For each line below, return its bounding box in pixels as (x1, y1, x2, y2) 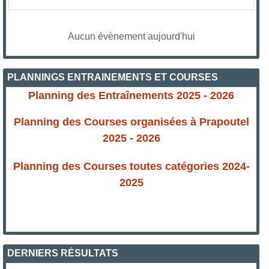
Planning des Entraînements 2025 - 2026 (28, 89, 235, 101)
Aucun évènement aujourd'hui (67, 31, 195, 41)
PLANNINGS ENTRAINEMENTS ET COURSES (7, 71, 219, 82)
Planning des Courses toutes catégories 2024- (13, 160, 250, 172)
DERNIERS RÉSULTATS (7, 247, 119, 258)
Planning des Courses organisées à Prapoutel (13, 115, 249, 128)
